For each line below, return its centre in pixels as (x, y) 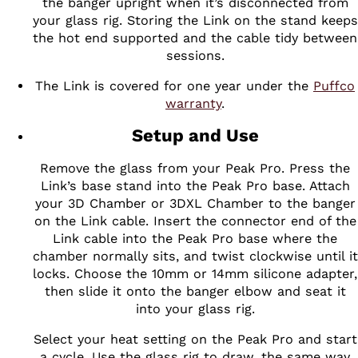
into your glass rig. (195, 308)
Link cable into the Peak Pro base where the (195, 238)
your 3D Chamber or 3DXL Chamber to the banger (195, 203)
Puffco (334, 86)
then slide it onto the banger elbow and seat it (195, 291)
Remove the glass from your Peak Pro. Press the (195, 168)
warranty (193, 104)
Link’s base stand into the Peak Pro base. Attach (195, 185)
